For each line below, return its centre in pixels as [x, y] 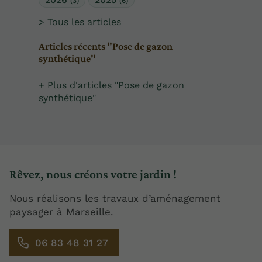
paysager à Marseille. [61, 211]
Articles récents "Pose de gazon [105, 46]
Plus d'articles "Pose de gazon [116, 85]
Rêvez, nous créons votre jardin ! [93, 174]
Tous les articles [84, 22]
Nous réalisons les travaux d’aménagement [115, 198]
